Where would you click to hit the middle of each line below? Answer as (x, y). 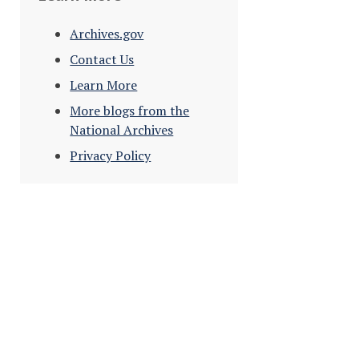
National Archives (122, 130)
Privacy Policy (111, 156)
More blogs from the (130, 111)
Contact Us (102, 60)
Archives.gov (107, 34)
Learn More (104, 85)
